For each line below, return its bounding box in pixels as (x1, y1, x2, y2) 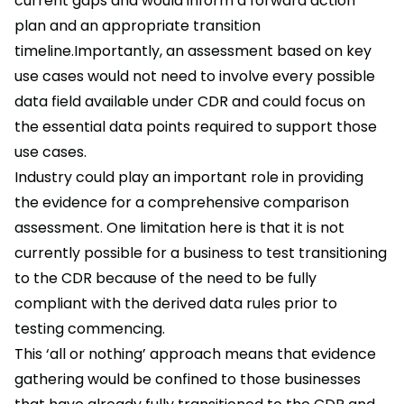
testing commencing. (14, 318, 165, 340)
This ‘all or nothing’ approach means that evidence (14, 344, 376, 365)
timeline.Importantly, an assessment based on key (14, 41, 372, 62)
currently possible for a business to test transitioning (14, 243, 387, 264)
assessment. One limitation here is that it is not (14, 217, 344, 239)
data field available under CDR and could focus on (14, 91, 365, 113)
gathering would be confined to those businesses (14, 369, 361, 390)
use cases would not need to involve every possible (14, 66, 375, 87)
